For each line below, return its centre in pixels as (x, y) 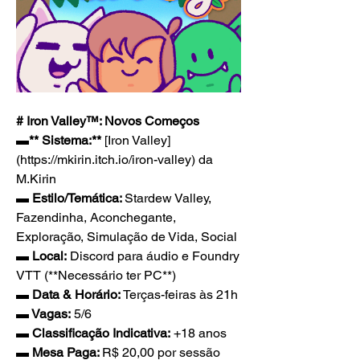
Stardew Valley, (168, 198)
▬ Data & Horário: (70, 295)
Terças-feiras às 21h (180, 295)
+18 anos (198, 333)
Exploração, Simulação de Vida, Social (127, 237)
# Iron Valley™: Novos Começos (108, 121)
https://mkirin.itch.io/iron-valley (106, 160)
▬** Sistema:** (59, 141)
